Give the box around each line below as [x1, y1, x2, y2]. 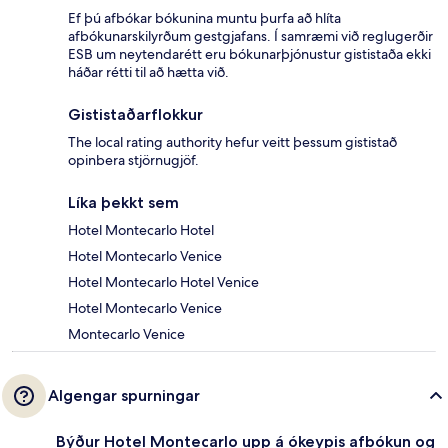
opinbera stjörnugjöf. [68, 151, 199, 170]
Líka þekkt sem [68, 193, 179, 213]
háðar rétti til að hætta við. [68, 63, 229, 82]
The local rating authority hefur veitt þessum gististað [68, 133, 397, 152]
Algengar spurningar [48, 386, 200, 406]
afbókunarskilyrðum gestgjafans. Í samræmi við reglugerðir [68, 27, 433, 46]
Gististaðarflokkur [68, 105, 203, 125]
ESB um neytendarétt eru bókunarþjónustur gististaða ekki [68, 45, 431, 64]
